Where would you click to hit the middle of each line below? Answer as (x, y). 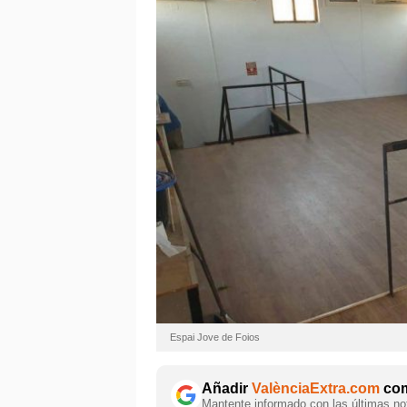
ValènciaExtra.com (316, 388)
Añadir (227, 388)
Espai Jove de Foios (215, 337)
